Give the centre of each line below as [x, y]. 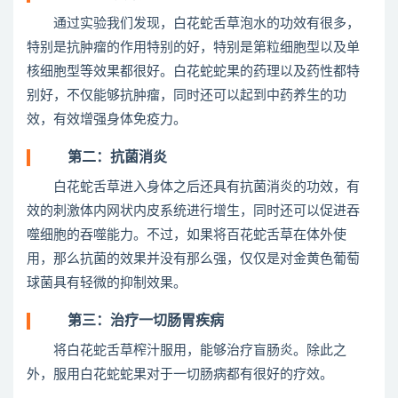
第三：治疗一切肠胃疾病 [131, 321]
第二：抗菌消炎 [103, 157]
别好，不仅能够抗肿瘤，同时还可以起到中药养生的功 [187, 96]
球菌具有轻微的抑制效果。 [107, 283]
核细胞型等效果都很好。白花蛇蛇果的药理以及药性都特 [193, 72]
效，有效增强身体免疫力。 [107, 119]
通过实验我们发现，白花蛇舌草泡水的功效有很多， [193, 24]
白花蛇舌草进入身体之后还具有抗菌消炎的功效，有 [193, 187]
